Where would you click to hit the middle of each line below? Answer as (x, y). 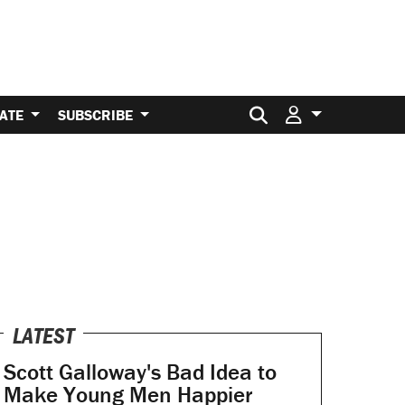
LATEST (43, 336)
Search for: (317, 107)
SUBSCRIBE (97, 114)
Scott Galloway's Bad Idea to (140, 372)
